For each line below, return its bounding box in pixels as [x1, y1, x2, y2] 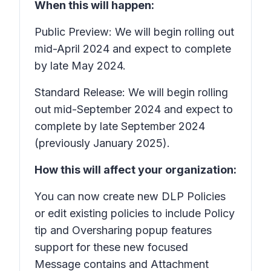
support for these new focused [34, 241, 188, 253]
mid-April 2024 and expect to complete [34, 42, 231, 55]
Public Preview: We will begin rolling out [34, 25, 234, 38]
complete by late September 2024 [34, 120, 205, 132]
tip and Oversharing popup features [34, 224, 212, 237]
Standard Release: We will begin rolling [34, 86, 228, 99]
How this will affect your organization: [34, 163, 237, 176]
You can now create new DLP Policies [34, 190, 226, 203]
